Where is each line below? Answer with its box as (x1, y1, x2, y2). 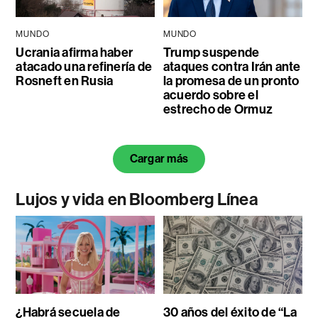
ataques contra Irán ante (163, 59, 301, 75)
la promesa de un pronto (163, 73, 300, 89)
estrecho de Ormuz (163, 102, 273, 118)
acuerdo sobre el (163, 87, 258, 104)
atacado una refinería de (16, 59, 153, 75)
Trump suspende (163, 45, 260, 61)
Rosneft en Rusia (16, 73, 114, 89)
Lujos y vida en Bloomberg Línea (16, 190, 258, 210)
